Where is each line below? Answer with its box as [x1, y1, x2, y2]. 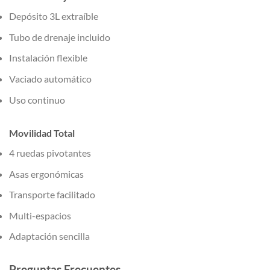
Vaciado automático [9, 73, 92, 85]
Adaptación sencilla [9, 230, 90, 242]
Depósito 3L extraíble [9, 10, 98, 22]
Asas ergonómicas [9, 168, 84, 180]
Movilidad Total [9, 127, 75, 139]
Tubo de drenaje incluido [9, 31, 110, 43]
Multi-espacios [9, 209, 71, 221]
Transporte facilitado [9, 189, 95, 201]
